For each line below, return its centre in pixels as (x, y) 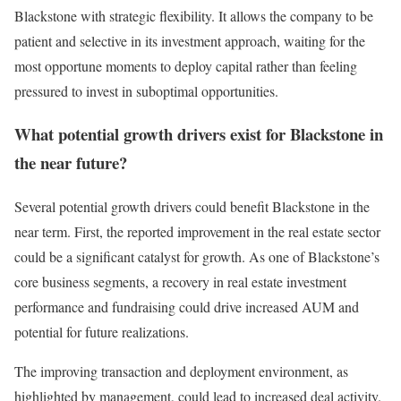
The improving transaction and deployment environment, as (181, 371)
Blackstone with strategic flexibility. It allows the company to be (194, 15)
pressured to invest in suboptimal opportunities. (146, 90)
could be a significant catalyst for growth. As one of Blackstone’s (197, 257)
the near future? (71, 163)
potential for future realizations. (102, 332)
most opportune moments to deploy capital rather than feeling (186, 65)
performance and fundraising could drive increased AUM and (187, 307)
